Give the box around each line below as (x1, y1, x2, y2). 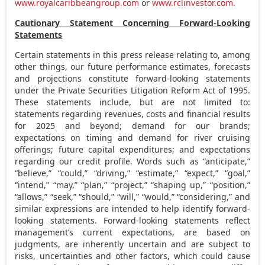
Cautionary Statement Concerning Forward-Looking (15, 17, 250, 28)
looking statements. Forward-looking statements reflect (15, 214, 250, 226)
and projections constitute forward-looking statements (15, 72, 250, 84)
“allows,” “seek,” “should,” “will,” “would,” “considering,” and (15, 190, 250, 202)
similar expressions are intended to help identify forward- (15, 202, 250, 214)
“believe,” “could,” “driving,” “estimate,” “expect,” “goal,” (15, 167, 250, 179)
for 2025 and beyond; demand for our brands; (15, 119, 250, 131)
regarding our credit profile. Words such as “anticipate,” (15, 155, 250, 167)
